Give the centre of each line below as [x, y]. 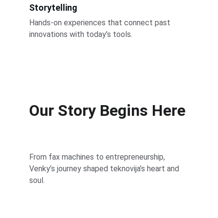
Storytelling [53, 8]
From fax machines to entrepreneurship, [98, 157]
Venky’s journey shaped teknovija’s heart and [105, 169]
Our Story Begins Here [107, 111]
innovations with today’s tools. [81, 35]
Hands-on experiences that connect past [101, 23]
